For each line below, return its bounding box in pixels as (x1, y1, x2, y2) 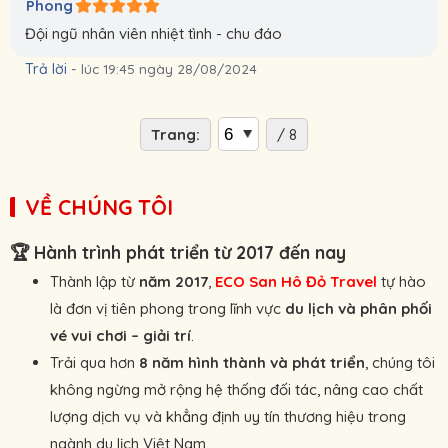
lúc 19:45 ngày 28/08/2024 (81, 60, 257, 78)
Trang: (151, 125, 200, 145)
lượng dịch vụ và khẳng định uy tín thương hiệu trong (50, 407, 406, 427)
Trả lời (25, 60, 67, 79)
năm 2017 (139, 272, 208, 292)
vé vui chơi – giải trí (50, 326, 191, 346)
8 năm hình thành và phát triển (139, 353, 365, 373)
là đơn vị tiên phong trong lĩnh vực (50, 299, 285, 319)
